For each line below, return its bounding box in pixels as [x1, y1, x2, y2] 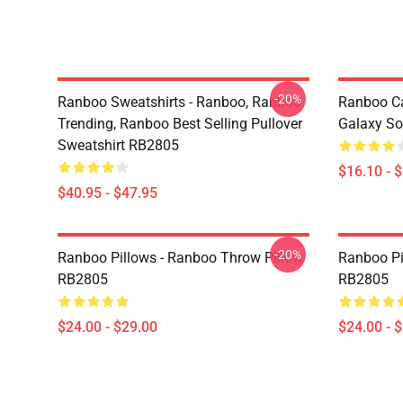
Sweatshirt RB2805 [58, 137, 179, 154]
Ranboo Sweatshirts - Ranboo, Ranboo [58, 94, 301, 111]
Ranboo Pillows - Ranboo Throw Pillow [58, 249, 303, 266]
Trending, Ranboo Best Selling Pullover [58, 115, 302, 132]
